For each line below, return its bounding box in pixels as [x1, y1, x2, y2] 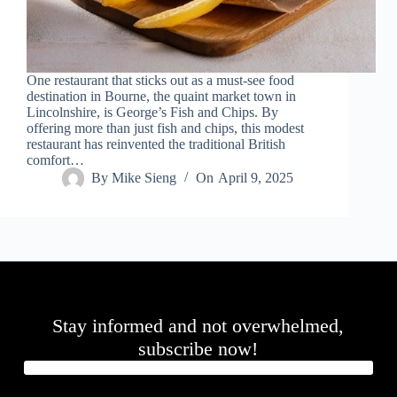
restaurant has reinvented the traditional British [27, 136, 285, 152]
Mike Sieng [112, 170, 177, 186]
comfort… [27, 152, 84, 168]
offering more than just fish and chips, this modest [27, 121, 304, 136]
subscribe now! [138, 338, 259, 361]
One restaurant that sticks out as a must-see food [27, 73, 294, 89]
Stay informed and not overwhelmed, [52, 315, 345, 338]
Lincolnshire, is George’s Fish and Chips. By [27, 105, 278, 121]
